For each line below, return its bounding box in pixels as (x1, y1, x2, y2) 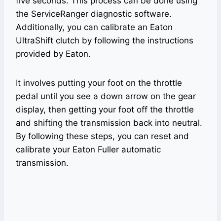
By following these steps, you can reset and (16, 131, 189, 141)
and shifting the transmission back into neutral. (16, 118, 202, 128)
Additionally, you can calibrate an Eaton (16, 22, 173, 32)
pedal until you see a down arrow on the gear (16, 91, 196, 101)
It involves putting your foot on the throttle (16, 78, 182, 88)
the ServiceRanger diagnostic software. (16, 9, 172, 19)
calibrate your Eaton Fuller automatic (16, 145, 161, 154)
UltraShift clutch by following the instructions (16, 36, 193, 45)
